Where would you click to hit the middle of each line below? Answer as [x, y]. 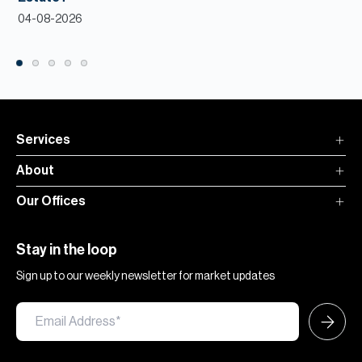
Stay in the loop [67, 250]
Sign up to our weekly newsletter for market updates [145, 276]
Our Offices [51, 201]
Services [43, 140]
